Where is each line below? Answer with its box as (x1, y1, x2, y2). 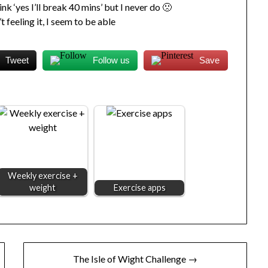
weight (29, 182, 56, 193)
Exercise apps (113, 182, 166, 193)
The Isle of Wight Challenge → (72, 253, 197, 265)
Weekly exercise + (7, 170, 78, 181)
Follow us (93, 55, 130, 66)
